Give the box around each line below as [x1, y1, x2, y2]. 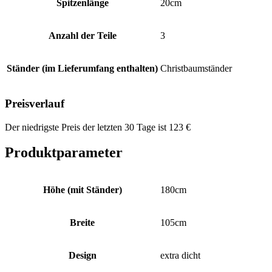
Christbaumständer [160, 63, 232, 74]
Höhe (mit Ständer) [42, 185, 122, 195]
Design [68, 250, 97, 261]
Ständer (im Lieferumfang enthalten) [7, 63, 158, 74]
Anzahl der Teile [48, 30, 117, 41]
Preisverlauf [5, 97, 64, 110]
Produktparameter [5, 144, 123, 161]
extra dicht [160, 250, 200, 261]
